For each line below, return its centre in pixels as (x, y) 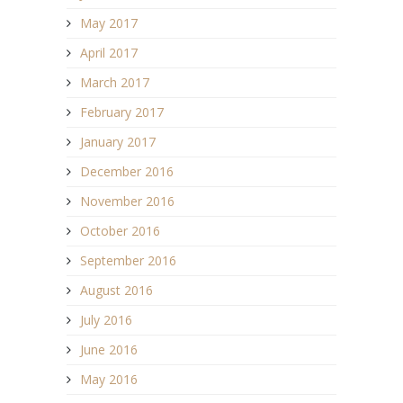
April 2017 (109, 53)
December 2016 (127, 172)
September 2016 (128, 261)
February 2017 (122, 112)
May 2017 (109, 23)
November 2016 (127, 201)
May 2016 (109, 380)
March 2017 (115, 83)
